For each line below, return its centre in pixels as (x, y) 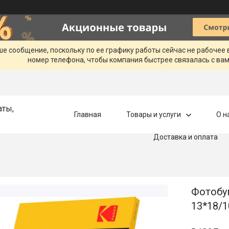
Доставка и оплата (185, 137)
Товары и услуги (153, 114)
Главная (87, 114)
